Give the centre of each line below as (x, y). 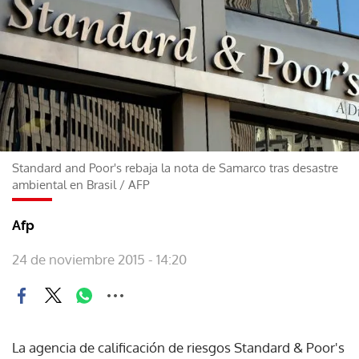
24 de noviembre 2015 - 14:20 (99, 259)
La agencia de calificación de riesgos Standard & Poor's (178, 347)
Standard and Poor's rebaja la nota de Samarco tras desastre (175, 167)
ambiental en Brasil (64, 184)
